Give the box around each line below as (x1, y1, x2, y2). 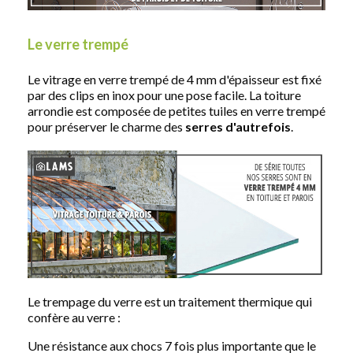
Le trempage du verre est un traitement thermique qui (28, 293, 312, 309)
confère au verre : (28, 309, 121, 325)
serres (183, 118, 223, 134)
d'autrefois (225, 118, 291, 134)
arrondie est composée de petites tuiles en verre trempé (28, 102, 325, 118)
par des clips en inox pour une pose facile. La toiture (28, 87, 301, 102)
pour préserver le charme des (28, 118, 183, 134)
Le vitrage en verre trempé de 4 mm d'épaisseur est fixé (28, 71, 321, 87)
